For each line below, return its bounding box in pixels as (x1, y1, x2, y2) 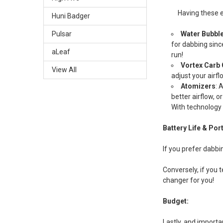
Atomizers (181, 82, 216, 90)
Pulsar (51, 29, 72, 38)
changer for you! (163, 176, 215, 184)
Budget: (163, 197, 189, 205)
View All (51, 65, 77, 74)
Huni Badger (51, 11, 90, 20)
